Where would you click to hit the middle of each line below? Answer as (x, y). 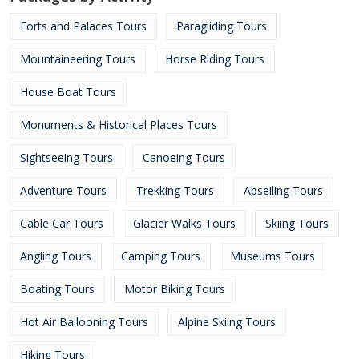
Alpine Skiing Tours (227, 322)
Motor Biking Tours (175, 289)
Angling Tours (56, 256)
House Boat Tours (68, 92)
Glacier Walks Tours (184, 223)
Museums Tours (272, 256)
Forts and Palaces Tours (83, 26)
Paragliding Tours (222, 26)
